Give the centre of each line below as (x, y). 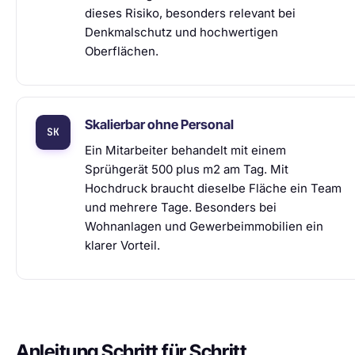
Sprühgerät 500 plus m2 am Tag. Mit (187, 169)
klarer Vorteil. (122, 245)
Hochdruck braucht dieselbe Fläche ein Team (213, 188)
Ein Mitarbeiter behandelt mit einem (185, 150)
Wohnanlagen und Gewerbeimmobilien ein (204, 226)
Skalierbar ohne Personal (159, 124)
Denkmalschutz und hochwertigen (181, 32)
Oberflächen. (122, 51)
